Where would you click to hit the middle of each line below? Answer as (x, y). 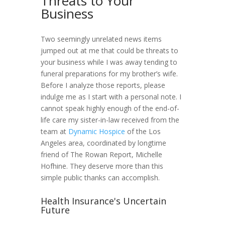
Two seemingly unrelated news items (101, 39)
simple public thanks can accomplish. (100, 177)
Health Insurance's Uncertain (103, 201)
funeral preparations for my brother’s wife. (109, 73)
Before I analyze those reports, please (103, 85)
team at (54, 131)
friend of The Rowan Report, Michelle (101, 154)
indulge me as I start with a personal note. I (111, 96)
